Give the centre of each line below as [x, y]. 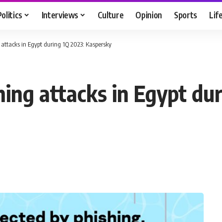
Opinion [149, 15]
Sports [186, 15]
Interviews [60, 15]
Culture [111, 15]
